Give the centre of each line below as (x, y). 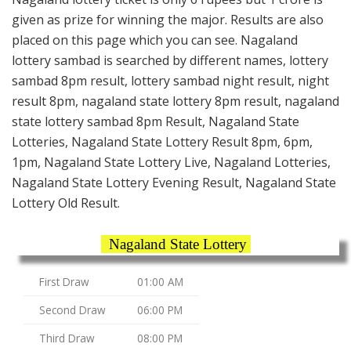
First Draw (64, 281)
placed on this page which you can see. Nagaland (155, 40)
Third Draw (67, 338)
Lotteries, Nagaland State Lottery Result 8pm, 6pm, (162, 142)
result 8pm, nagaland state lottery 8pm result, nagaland (175, 101)
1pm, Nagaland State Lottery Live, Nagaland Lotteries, (171, 163)
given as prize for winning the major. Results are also (168, 20)
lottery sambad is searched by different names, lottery (170, 61)
